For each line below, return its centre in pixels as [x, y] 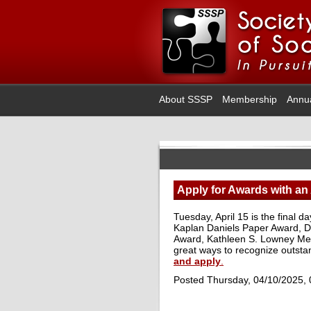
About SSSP [186, 99]
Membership [250, 99]
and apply [197, 261]
